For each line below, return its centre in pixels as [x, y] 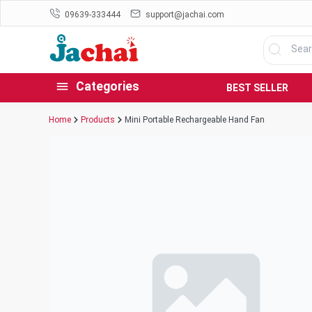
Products [98, 120]
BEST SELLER [257, 87]
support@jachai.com [185, 14]
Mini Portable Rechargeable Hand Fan [195, 120]
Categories [108, 87]
